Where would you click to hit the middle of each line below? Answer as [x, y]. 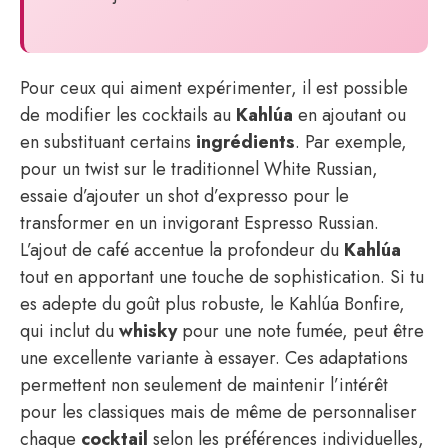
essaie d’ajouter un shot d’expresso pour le [184, 196]
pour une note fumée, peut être [300, 331]
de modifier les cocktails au [128, 115]
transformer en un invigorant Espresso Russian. [199, 223]
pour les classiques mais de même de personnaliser [218, 412]
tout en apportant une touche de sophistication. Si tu [222, 277]
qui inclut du [69, 331]
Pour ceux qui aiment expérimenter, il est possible [214, 88]
